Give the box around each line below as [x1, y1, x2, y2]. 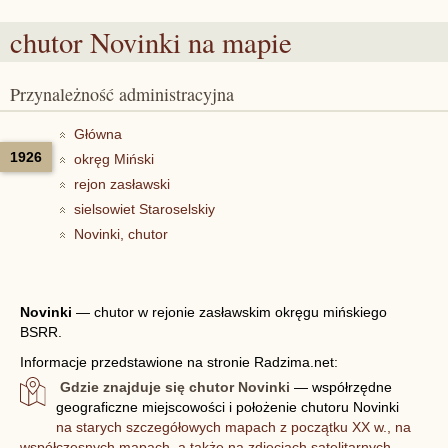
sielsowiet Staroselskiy [74, 201, 215, 217]
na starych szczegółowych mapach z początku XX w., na [56, 419, 412, 435]
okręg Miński [74, 151, 154, 167]
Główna [74, 126, 122, 142]
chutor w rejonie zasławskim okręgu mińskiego [94, 304, 387, 320]
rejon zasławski [74, 176, 170, 192]
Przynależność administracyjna [20, 82, 234, 106]
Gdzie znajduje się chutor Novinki [60, 379, 291, 395]
